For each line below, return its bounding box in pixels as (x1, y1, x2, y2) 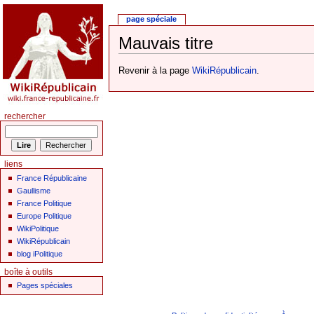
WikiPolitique (17, 224, 60, 233)
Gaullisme (17, 186, 51, 195)
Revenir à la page (118, 66, 192, 76)
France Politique (17, 198, 72, 207)
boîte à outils (4, 267, 53, 276)
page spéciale (126, 15, 177, 24)
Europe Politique (17, 211, 72, 220)
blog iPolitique (17, 249, 63, 258)
